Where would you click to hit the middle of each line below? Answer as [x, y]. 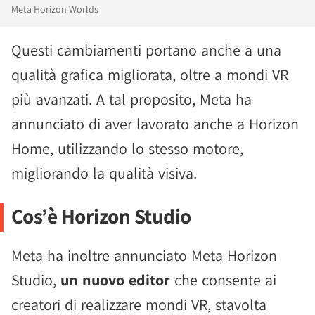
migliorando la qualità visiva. [104, 173]
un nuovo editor [115, 280]
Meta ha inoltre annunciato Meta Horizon [144, 256]
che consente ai [223, 280]
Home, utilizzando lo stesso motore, [127, 149]
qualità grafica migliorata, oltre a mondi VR [150, 75]
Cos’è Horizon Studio [101, 216]
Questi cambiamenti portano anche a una [146, 50]
